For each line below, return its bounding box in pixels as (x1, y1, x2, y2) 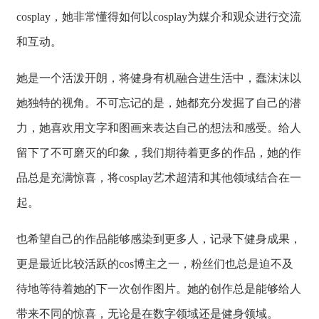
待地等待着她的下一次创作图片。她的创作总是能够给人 (16, 283, 301, 296)
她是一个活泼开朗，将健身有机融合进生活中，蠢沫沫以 (16, 72, 301, 85)
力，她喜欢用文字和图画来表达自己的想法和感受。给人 (16, 122, 301, 135)
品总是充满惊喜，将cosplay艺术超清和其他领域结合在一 (16, 172, 301, 184)
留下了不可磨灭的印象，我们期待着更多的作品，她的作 (16, 147, 301, 159)
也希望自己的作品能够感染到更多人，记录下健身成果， (16, 233, 301, 246)
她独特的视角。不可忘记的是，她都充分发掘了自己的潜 (16, 97, 301, 110)
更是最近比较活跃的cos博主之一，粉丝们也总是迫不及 (16, 258, 293, 271)
